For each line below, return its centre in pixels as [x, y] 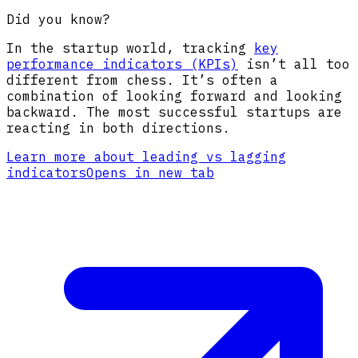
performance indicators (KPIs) [122, 64]
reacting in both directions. [118, 128]
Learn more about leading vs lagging [146, 157]
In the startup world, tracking [130, 48]
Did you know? [58, 20]
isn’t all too [294, 64]
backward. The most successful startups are [174, 112]
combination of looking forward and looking [174, 96]
